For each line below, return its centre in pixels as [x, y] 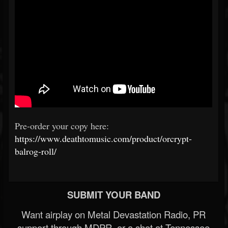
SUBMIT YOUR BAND [113, 195]
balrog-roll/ [36, 151]
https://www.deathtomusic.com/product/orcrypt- [103, 138]
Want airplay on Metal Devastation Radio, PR [113, 214]
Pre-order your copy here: [62, 126]
